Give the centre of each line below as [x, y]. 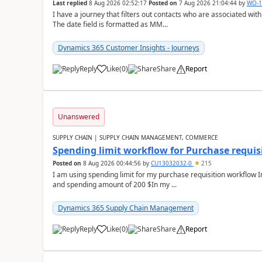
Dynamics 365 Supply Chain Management [125, 208]
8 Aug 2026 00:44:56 [112, 163]
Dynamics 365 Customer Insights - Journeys [128, 48]
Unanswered [78, 117]
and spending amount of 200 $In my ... [114, 185]
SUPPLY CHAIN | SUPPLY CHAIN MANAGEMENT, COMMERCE [135, 137]
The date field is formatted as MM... [110, 24]
